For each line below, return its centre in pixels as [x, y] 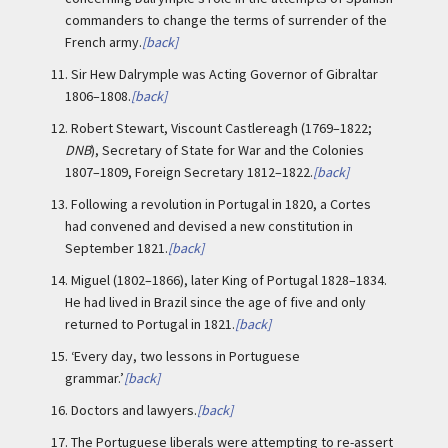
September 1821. [116, 248]
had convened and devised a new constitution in [209, 226]
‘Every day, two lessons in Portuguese [185, 356]
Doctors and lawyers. [134, 410]
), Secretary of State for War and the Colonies [227, 150]
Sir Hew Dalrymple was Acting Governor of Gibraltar [224, 74]
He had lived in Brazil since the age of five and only [215, 302]
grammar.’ [94, 378]
